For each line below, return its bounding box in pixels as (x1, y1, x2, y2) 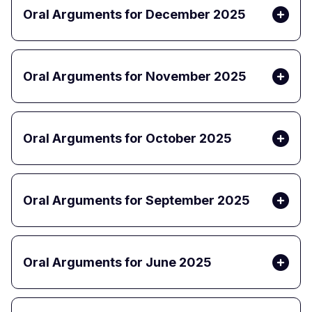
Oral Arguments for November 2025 (23, 69, 247, 84)
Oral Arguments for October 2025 (23, 131, 232, 146)
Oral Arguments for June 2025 (23, 255, 212, 270)
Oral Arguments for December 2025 (23, 7, 246, 22)
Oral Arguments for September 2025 (23, 193, 250, 208)
